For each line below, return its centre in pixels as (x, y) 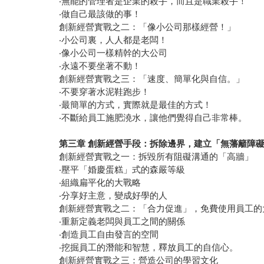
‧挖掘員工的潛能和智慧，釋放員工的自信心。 (150, 247)
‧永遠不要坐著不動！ (101, 66)
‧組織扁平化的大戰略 (101, 183)
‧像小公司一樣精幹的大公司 (115, 53)
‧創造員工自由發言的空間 (110, 235)
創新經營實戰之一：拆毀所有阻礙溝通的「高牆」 (158, 157)
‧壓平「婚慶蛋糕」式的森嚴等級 (123, 170)
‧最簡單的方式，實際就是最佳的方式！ (137, 105)
